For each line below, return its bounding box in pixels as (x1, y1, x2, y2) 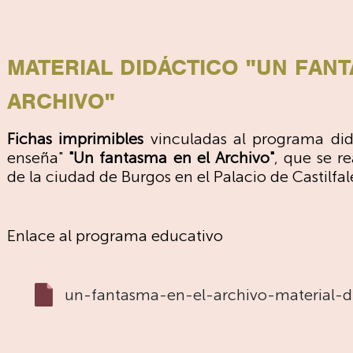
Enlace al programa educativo (7, 226, 223, 245)
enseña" (7, 148, 69, 167)
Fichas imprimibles (7, 129, 144, 148)
